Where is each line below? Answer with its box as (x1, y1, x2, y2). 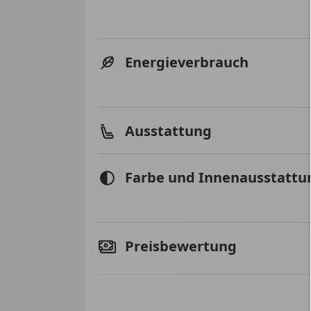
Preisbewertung (125, 237, 237, 255)
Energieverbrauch (125, 53, 249, 72)
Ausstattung (125, 121, 212, 140)
